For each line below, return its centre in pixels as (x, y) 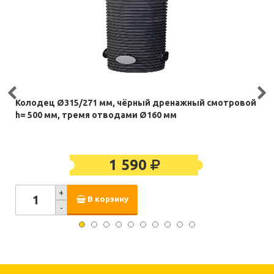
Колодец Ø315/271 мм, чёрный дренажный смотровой (136, 103)
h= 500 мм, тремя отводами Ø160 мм (96, 115)
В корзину (107, 199)
